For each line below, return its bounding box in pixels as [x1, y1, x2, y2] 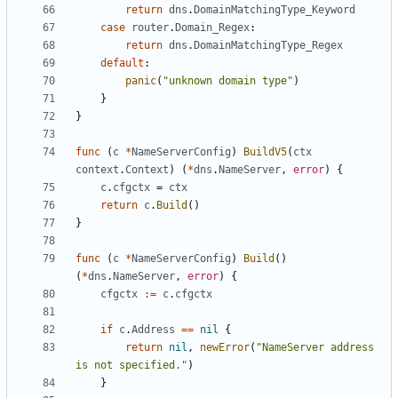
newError [200, 341, 250, 354]
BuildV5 [243, 146, 287, 159]
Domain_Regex [175, 21, 250, 35]
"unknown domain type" [163, 75, 293, 88]
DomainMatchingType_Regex [194, 39, 343, 52]
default [100, 57, 144, 70]
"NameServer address [256, 341, 374, 354]
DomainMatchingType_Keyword [194, 4, 355, 17]
